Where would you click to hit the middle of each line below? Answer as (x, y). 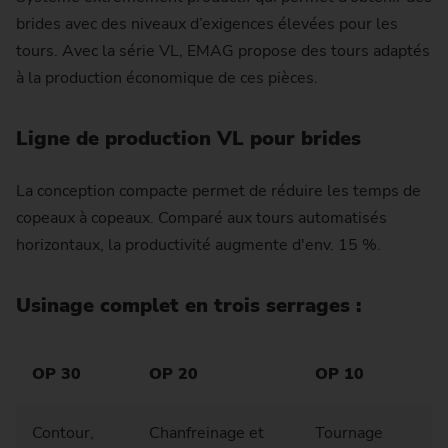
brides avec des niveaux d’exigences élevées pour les (207, 23)
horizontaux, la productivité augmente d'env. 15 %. (198, 245)
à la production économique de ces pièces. (167, 77)
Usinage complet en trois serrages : (188, 306)
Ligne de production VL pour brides (188, 138)
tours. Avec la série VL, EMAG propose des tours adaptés (223, 50)
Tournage (349, 433)
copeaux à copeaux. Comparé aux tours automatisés (201, 218)
